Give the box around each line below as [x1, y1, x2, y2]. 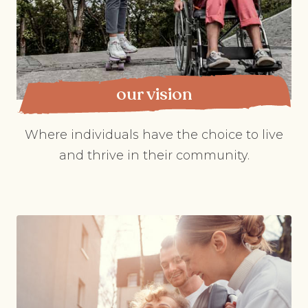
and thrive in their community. [58, 148, 250, 163]
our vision [115, 82, 192, 106]
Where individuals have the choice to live [25, 127, 283, 142]
